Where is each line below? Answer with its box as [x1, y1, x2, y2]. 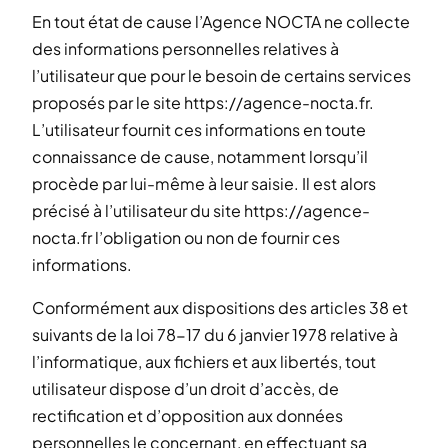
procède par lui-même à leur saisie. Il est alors [32, 172, 376, 194]
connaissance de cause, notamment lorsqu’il [32, 145, 368, 167]
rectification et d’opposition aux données [32, 404, 343, 426]
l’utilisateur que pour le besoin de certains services [32, 64, 411, 86]
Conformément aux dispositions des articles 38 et [32, 296, 408, 318]
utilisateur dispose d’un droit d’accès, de [32, 377, 339, 399]
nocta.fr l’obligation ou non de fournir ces [32, 226, 340, 248]
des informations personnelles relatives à [32, 37, 339, 59]
